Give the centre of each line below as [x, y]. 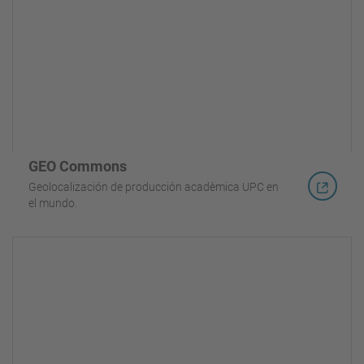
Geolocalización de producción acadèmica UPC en [154, 186]
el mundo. [53, 203]
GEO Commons [78, 166]
